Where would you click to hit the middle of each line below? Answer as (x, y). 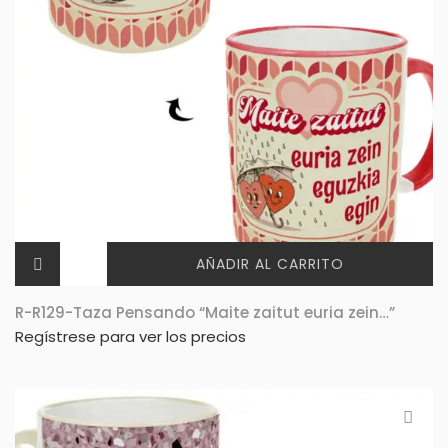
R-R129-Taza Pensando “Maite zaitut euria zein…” (205, 312)
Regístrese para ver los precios (130, 336)
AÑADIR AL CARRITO (270, 263)
